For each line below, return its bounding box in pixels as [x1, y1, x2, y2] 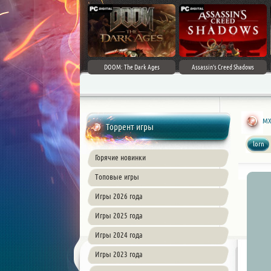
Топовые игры [95, 172, 139, 181]
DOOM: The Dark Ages [103, 64, 160, 71]
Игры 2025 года [95, 211, 143, 220]
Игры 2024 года [95, 230, 143, 239]
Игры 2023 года [95, 250, 143, 258]
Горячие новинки [95, 153, 146, 162]
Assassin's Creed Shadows [192, 64, 254, 71]
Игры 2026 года [95, 192, 143, 200]
